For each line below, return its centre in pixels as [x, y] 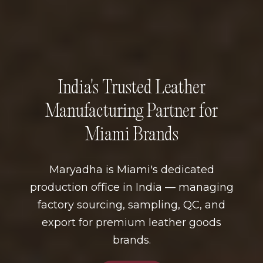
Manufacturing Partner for [131, 112]
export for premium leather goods [131, 223]
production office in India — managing [131, 188]
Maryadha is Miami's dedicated [131, 170]
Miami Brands [131, 136]
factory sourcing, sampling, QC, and [131, 205]
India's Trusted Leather [131, 89]
